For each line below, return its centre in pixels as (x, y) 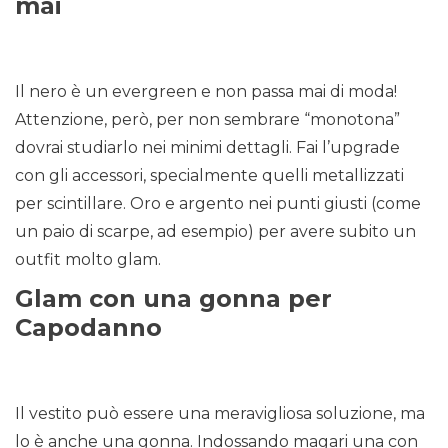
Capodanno (88, 328)
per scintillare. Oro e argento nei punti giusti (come (218, 204)
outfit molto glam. (88, 260)
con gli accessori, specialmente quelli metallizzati (209, 176)
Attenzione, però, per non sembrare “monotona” (207, 120)
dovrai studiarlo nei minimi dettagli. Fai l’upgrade (207, 148)
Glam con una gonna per (173, 299)
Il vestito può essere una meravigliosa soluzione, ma (220, 414)
